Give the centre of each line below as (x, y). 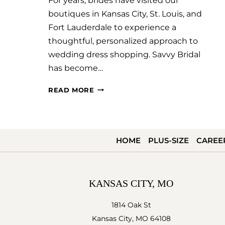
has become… (76, 68)
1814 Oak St (131, 205)
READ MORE (71, 90)
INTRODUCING (120, 143)
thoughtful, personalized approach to (123, 41)
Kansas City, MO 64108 (131, 218)
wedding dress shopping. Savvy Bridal (124, 54)
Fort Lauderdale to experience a (112, 27)
